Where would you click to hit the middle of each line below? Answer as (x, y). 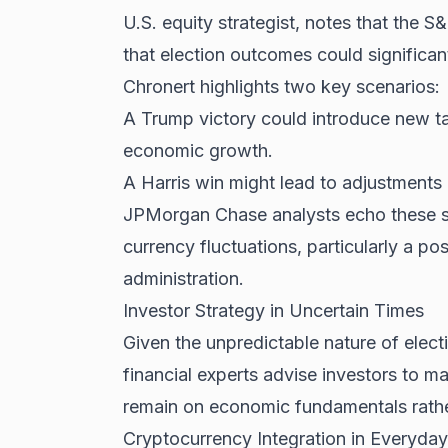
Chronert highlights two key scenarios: (281, 87)
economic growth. (197, 151)
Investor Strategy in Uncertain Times (273, 311)
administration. (183, 279)
